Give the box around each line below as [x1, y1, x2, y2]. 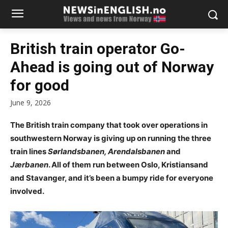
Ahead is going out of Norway [10, 58, 214, 76]
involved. [10, 186, 44, 196]
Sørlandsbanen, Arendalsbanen [48, 147, 165, 157]
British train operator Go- [10, 40, 185, 58]
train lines [10, 147, 48, 157]
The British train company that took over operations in [10, 120, 208, 130]
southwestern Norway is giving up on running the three [10, 133, 211, 144]
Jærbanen [10, 160, 48, 170]
